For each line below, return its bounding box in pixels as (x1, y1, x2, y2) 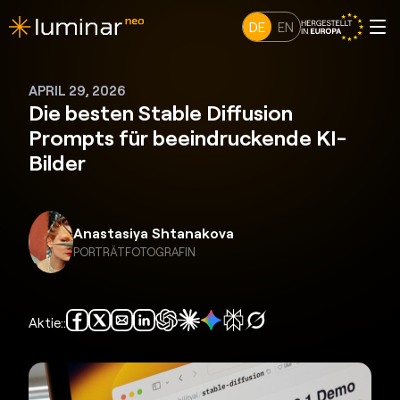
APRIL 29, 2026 (29, 82, 127, 98)
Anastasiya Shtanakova (73, 224, 235, 242)
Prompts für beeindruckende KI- (29, 124, 347, 150)
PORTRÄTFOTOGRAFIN (73, 245, 196, 260)
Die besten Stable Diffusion (29, 99, 294, 125)
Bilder (29, 149, 87, 175)
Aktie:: (29, 313, 67, 330)
